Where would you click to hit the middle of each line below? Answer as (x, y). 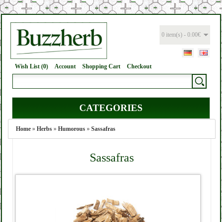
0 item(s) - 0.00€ (181, 35)
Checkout (139, 66)
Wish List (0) (31, 66)
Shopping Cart (101, 66)
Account (65, 66)
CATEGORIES (111, 108)
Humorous (72, 129)
